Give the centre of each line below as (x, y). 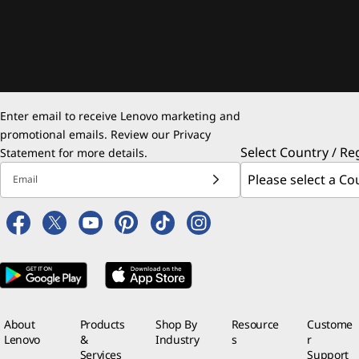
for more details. (101, 152)
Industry (177, 339)
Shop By (176, 324)
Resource (255, 324)
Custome (330, 324)
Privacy (192, 134)
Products (102, 324)
